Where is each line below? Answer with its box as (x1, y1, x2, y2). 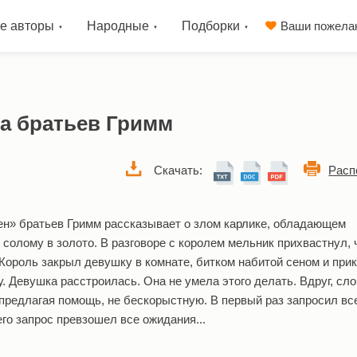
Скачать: (154, 163, 203, 177)
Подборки (181, 19, 240, 33)
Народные (86, 19, 149, 33)
